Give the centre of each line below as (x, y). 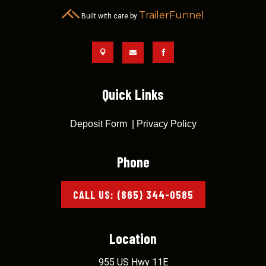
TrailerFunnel (172, 15)
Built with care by (109, 16)
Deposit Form (98, 124)
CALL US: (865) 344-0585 (133, 194)
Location (133, 238)
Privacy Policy (166, 124)
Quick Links (133, 94)
